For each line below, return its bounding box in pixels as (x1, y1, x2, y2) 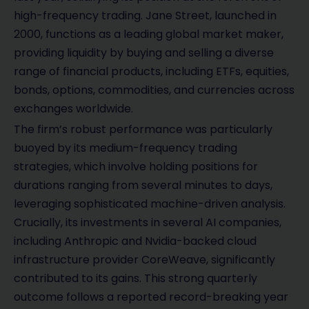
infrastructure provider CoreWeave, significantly (14, 252, 275, 268)
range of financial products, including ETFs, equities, (14, 63, 289, 80)
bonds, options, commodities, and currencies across (14, 82, 295, 99)
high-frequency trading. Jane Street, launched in (14, 8, 277, 24)
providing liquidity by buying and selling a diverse (14, 45, 274, 61)
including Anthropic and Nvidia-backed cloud (14, 233, 257, 250)
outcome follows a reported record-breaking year (14, 289, 288, 306)
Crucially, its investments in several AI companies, (14, 215, 281, 231)
